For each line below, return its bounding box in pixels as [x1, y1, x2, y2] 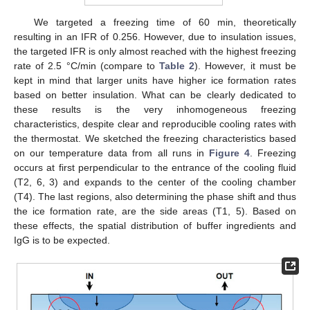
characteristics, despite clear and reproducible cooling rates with [14, 118, 296, 129]
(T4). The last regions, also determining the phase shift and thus [14, 190, 296, 202]
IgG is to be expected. [14, 234, 110, 246]
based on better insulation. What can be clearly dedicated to [14, 89, 296, 100]
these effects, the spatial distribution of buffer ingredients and [14, 219, 296, 231]
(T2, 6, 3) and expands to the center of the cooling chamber [14, 176, 296, 188]
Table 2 [159, 60, 195, 71]
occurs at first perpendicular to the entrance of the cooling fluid [14, 161, 296, 173]
